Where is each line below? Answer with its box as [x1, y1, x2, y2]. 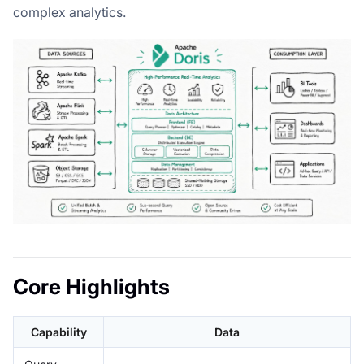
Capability [30, 324, 87, 339]
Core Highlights [13, 273, 170, 299]
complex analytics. [13, 3, 126, 20]
